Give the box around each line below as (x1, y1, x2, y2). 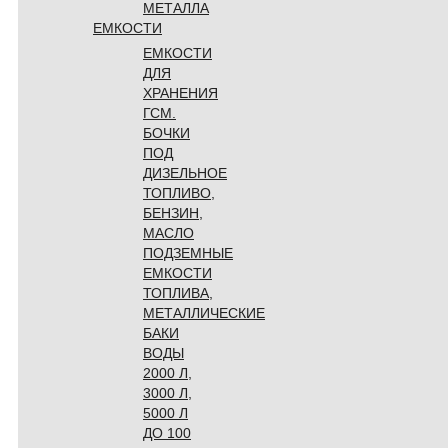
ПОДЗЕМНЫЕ (143, 244, 233, 261)
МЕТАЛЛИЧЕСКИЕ (143, 304, 265, 321)
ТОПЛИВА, (143, 284, 213, 301)
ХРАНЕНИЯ (143, 84, 218, 101)
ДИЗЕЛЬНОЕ (143, 164, 227, 181)
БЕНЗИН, (143, 204, 203, 221)
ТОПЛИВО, (143, 184, 215, 201)
